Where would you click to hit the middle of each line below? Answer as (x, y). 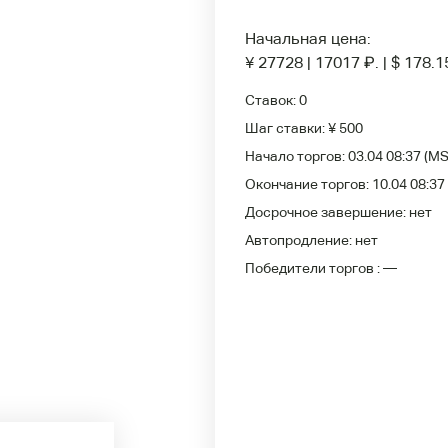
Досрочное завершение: (327, 212)
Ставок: (272, 100)
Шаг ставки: (286, 128)
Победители (287, 268)
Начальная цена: (308, 38)
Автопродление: (300, 240)
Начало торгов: (296, 156)
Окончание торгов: (308, 184)
